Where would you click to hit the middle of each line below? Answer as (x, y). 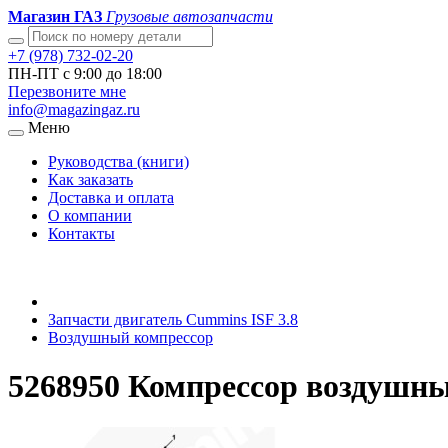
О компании (90, 215)
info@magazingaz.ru (74, 109)
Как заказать (90, 179)
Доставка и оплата (111, 197)
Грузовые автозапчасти (189, 16)
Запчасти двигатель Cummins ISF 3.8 (173, 319)
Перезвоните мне (67, 91)
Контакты (81, 233)
